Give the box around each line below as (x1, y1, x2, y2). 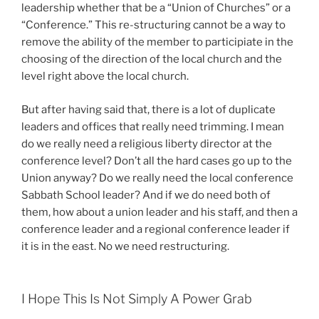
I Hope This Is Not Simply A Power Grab (21, 291, 252, 307)
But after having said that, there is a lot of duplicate (21, 103, 276, 116)
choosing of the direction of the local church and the (21, 53, 282, 66)
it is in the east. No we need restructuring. (21, 239, 229, 253)
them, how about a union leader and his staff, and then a (21, 205, 298, 219)
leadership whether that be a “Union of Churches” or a (21, 1, 291, 15)
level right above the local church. (21, 70, 189, 83)
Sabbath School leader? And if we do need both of (21, 188, 271, 202)
